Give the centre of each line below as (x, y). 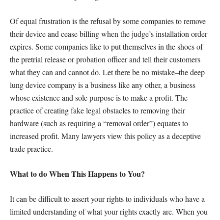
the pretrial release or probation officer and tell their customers (105, 59)
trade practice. (31, 149)
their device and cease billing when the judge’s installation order (109, 34)
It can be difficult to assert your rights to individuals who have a (107, 199)
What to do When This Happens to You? (77, 174)
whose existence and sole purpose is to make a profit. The (99, 97)
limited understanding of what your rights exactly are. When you (109, 211)
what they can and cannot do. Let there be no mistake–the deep (107, 72)
